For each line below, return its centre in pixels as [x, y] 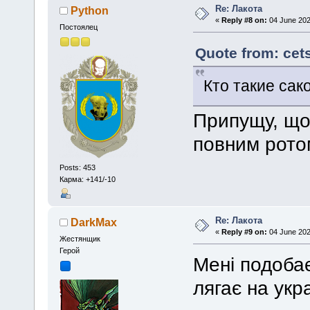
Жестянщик [80, 238]
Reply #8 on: [245, 20]
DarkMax [94, 223]
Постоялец [78, 27]
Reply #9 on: [245, 232]
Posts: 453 [77, 167]
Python [90, 11]
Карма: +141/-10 [87, 179]
